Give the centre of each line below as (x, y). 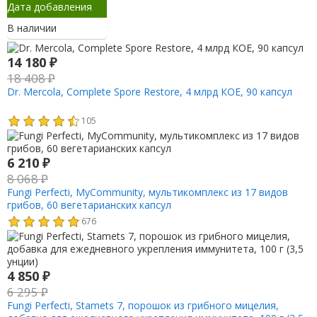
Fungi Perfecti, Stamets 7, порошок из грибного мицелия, (143, 305)
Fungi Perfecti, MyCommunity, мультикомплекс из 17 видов (147, 192)
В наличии (31, 28)
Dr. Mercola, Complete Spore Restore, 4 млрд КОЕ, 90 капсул (149, 92)
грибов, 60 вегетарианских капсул (89, 204)
